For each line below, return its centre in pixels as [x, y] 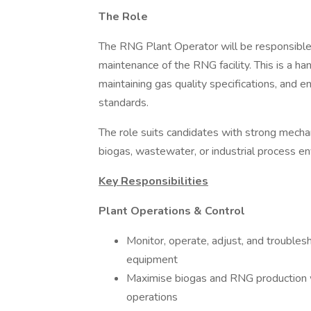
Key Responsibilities [153, 181]
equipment [152, 260]
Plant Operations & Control [172, 211]
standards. [124, 103]
